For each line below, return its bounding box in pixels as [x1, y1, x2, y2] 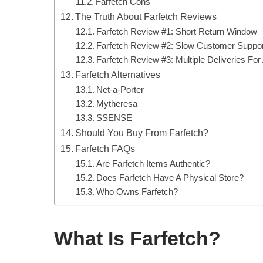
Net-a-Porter [96, 85, 144, 95]
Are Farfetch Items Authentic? [96, 159, 210, 168]
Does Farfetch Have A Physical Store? [96, 173, 244, 183]
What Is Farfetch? [54, 227, 221, 249]
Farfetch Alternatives [75, 69, 161, 80]
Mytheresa [96, 99, 137, 109]
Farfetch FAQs [75, 143, 136, 154]
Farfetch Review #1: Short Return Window [96, 27, 257, 36]
